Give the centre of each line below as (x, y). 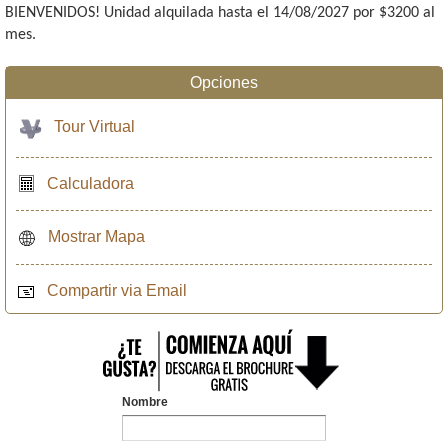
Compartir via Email (117, 291)
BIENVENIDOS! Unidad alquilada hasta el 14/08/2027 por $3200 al (220, 13)
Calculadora (90, 183)
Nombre (144, 401)
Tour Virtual (94, 126)
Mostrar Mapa (96, 237)
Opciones (224, 82)
